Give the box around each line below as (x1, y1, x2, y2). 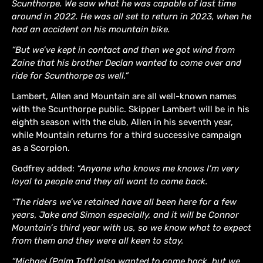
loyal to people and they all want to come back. (12, 176, 208, 187)
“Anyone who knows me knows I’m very (77, 163, 239, 174)
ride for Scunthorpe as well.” (12, 70, 129, 81)
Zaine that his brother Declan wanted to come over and (12, 57, 241, 68)
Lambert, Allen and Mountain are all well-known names (12, 90, 237, 102)
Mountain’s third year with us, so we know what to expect (12, 222, 251, 233)
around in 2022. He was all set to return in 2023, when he (12, 11, 251, 22)
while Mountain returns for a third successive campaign (12, 129, 241, 140)
